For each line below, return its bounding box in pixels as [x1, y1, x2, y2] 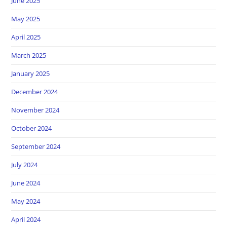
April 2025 [11, 32, 41, 42]
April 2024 [11, 214, 41, 224]
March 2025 [11, 50, 47, 60]
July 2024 [11, 160, 38, 169]
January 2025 [11, 68, 50, 78]
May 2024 [11, 196, 41, 206]
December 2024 [11, 87, 58, 96]
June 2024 [11, 178, 41, 187]
